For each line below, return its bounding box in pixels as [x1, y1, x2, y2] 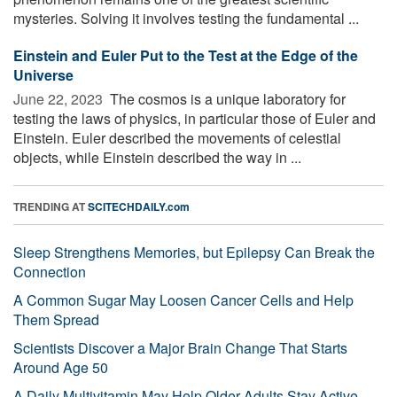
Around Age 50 [13, 356, 108, 378]
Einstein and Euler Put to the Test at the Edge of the [13, 44, 358, 66]
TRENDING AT [13, 198, 88, 214]
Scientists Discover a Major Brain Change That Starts [13, 337, 347, 358]
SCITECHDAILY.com [88, 198, 190, 214]
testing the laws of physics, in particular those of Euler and [13, 107, 376, 128]
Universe [13, 64, 74, 85]
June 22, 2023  [13, 88, 106, 109]
